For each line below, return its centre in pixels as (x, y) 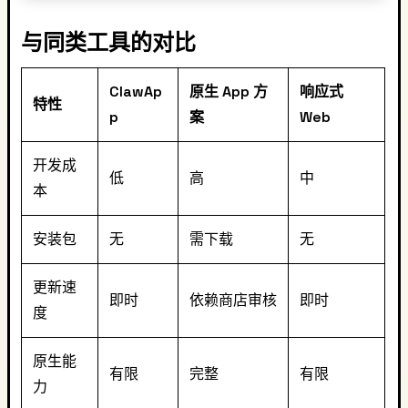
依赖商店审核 (233, 300)
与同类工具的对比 (108, 42)
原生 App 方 (229, 92)
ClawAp (136, 92)
